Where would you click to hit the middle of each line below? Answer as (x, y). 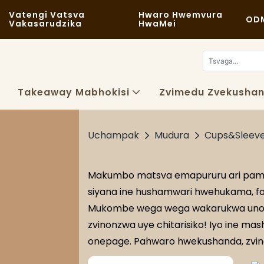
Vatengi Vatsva (47, 15)
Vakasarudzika (45, 24)
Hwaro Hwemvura (181, 15)
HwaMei (158, 24)
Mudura (172, 135)
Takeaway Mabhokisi (74, 92)
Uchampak (114, 135)
